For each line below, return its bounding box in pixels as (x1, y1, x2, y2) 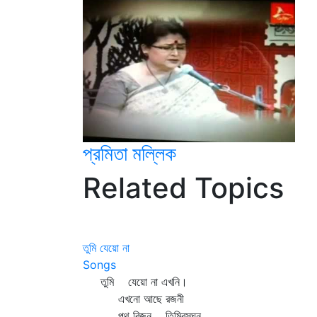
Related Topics (83, 171, 284, 205)
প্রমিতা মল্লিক (83, 142, 176, 166)
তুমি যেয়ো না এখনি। (83, 275, 188, 289)
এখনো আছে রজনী (83, 292, 184, 306)
